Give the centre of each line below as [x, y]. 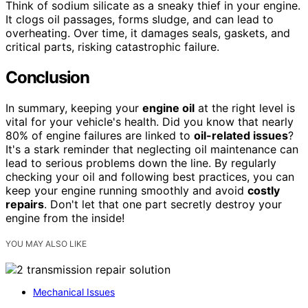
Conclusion [47, 77]
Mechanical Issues [74, 291]
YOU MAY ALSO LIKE [46, 243]
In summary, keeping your [74, 108]
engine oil [168, 108]
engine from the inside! [65, 218]
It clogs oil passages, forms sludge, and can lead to [140, 19]
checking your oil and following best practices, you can [150, 176]
